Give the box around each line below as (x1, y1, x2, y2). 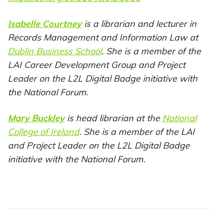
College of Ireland (7, 126, 79, 138)
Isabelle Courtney (7, 18, 82, 30)
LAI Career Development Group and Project (7, 59, 185, 71)
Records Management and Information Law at (7, 32, 198, 44)
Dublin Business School (7, 45, 102, 57)
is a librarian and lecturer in (81, 18, 197, 30)
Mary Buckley (7, 112, 65, 124)
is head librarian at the (64, 112, 162, 124)
